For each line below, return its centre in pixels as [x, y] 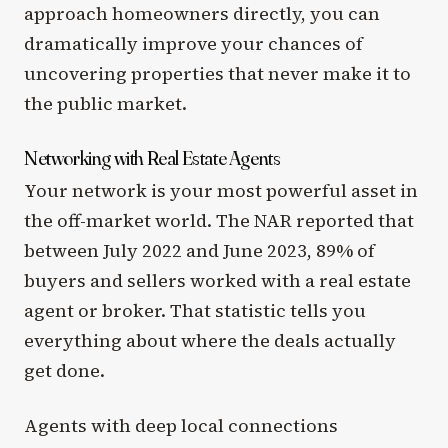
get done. [64, 370]
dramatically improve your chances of [193, 43]
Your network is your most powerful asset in [221, 190]
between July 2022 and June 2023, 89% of [199, 250]
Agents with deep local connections [181, 425]
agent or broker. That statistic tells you [195, 310]
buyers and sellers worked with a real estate [217, 280]
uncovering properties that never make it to [217, 73]
